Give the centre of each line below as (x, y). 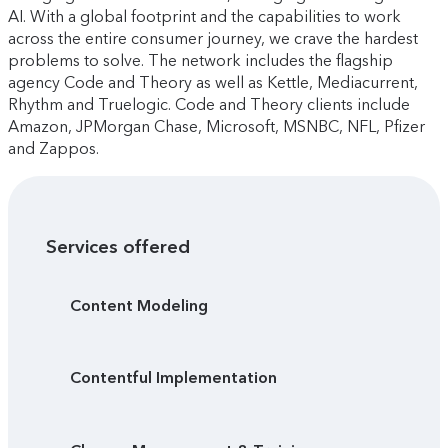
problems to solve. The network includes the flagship (200, 61)
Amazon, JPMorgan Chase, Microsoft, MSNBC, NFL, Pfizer (216, 127)
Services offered (118, 247)
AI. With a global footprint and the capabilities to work (204, 17)
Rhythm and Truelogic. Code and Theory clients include (209, 105)
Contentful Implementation (174, 378)
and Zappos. (53, 149)
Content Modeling (139, 305)
